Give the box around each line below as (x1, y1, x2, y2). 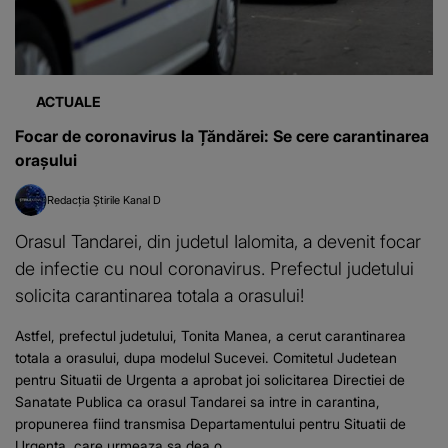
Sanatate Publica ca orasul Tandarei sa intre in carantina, (15, 393, 380, 411)
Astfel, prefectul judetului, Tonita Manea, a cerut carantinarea (15, 327, 406, 345)
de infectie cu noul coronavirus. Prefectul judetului (15, 257, 414, 280)
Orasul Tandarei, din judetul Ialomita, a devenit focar (15, 230, 421, 253)
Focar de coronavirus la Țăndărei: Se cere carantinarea (15, 126, 429, 147)
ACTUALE (36, 93, 101, 111)
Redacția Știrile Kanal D (47, 193, 161, 208)
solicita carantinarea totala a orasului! (15, 284, 304, 307)
